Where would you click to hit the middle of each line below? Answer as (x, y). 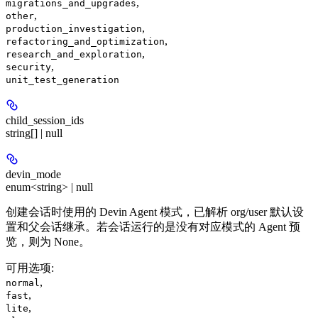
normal (23, 283)
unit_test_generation (62, 79)
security (28, 67)
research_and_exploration (74, 54)
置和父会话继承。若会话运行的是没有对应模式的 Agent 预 (153, 226)
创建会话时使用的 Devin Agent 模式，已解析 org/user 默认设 (155, 212)
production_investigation (74, 28)
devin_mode (33, 174)
